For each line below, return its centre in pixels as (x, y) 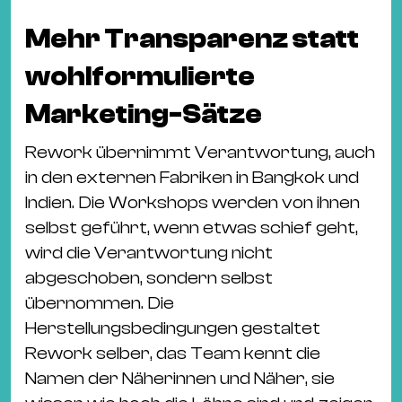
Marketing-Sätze (144, 114)
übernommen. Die (100, 303)
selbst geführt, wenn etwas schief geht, (192, 227)
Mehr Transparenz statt (192, 39)
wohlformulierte (140, 76)
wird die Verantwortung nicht (149, 253)
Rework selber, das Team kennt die (173, 353)
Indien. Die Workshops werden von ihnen (192, 202)
